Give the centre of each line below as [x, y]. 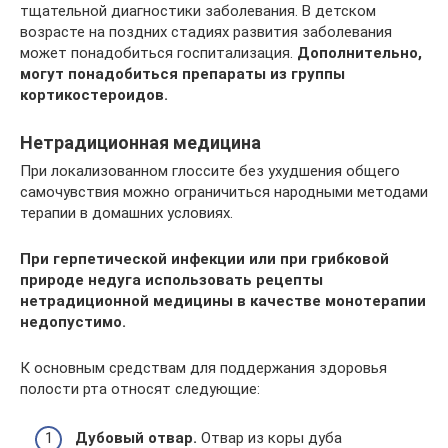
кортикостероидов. [94, 95]
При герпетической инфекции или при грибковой [204, 259]
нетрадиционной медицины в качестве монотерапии [223, 301]
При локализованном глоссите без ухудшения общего [210, 171]
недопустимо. [73, 322]
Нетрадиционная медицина [140, 142]
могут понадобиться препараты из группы [182, 74]
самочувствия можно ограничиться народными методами [224, 192]
